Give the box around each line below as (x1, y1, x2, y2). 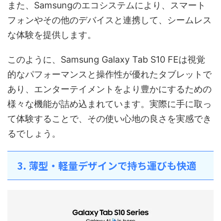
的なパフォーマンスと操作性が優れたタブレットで (7, 69, 212, 80)
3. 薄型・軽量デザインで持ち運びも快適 (17, 158, 196, 173)
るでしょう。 (7, 128, 61, 139)
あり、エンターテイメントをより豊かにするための (7, 84, 212, 95)
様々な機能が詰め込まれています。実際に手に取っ (7, 99, 212, 110)
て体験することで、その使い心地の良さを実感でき (7, 113, 212, 124)
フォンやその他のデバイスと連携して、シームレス (7, 15, 212, 26)
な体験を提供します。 (7, 30, 96, 40)
